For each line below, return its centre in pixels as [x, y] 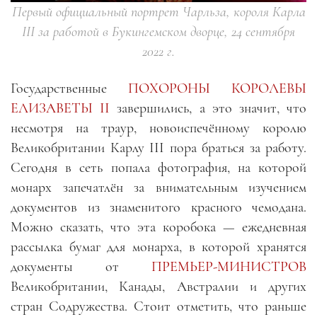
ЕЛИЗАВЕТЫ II [60, 109]
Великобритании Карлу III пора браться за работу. [158, 148]
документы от [81, 267]
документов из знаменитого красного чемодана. [158, 208]
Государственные [69, 89]
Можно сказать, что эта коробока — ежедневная [158, 227]
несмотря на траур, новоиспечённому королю [158, 128]
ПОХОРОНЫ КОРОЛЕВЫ [217, 89]
